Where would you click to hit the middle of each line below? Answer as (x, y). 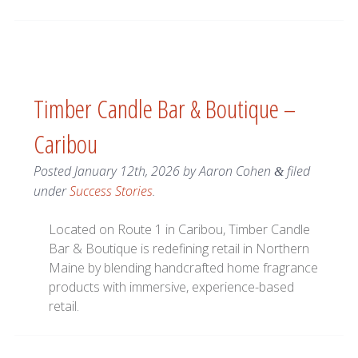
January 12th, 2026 (127, 171)
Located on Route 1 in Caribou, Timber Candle (180, 230)
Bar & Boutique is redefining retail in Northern (179, 249)
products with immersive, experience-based (172, 287)
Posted (54, 171)
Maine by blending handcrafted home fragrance (184, 268)
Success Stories (111, 191)
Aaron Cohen (235, 171)
